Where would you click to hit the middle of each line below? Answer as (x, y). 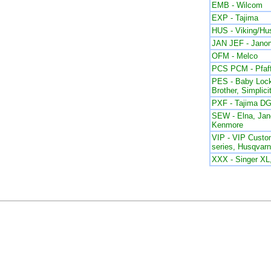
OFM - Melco (234, 56)
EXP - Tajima (235, 18)
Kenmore (227, 125)
